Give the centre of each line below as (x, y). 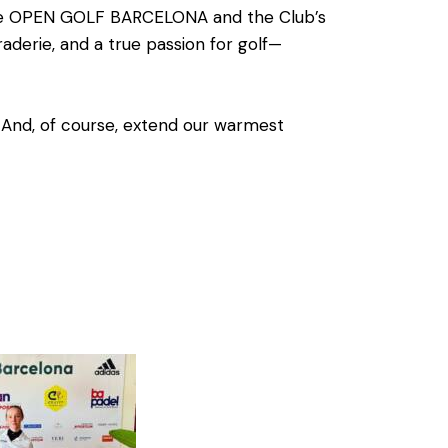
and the (243, 17)
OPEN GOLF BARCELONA (108, 17)
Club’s (302, 17)
